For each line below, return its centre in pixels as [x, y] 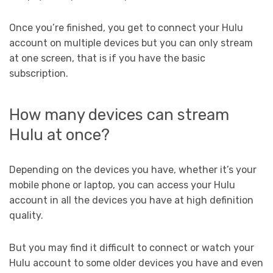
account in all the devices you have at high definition [131, 200]
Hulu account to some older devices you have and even [136, 263]
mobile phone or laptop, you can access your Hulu [122, 185]
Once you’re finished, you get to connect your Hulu [126, 28]
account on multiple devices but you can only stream [131, 43]
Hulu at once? [59, 134]
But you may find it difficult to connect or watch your [132, 247]
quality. [27, 215]
